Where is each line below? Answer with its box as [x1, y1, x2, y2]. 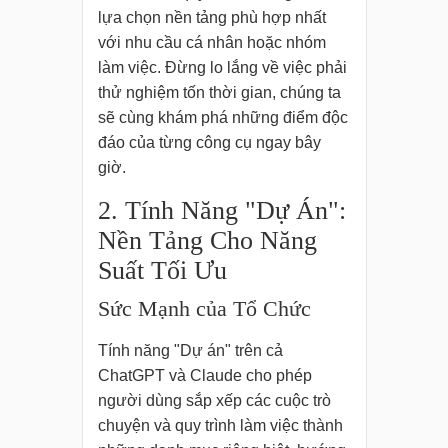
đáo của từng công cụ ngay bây [97, 134, 321, 152]
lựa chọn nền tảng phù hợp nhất [97, 9, 326, 27]
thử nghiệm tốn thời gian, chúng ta [97, 84, 341, 102]
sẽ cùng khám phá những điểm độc [97, 109, 348, 127]
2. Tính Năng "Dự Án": [97, 196, 346, 226]
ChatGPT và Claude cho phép [97, 367, 312, 385]
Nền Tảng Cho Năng [97, 226, 317, 256]
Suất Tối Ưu [97, 256, 227, 286]
